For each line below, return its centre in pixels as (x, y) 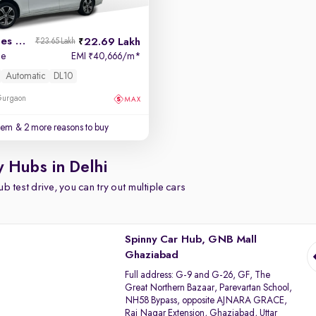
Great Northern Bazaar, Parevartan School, (209, 288)
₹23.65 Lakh (55, 42)
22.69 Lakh (112, 42)
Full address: (151, 275)
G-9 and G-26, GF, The (223, 275)
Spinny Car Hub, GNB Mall (191, 240)
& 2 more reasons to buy (61, 128)
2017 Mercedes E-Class (20, 42)
